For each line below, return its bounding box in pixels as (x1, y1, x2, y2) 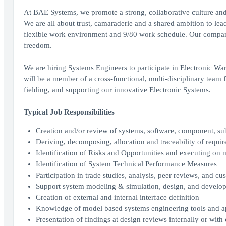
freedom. (23, 41, 52, 49)
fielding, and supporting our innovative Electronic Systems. (23, 86, 211, 94)
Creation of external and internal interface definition (35, 193, 199, 201)
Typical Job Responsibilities (23, 108, 115, 116)
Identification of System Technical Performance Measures (35, 160, 217, 168)
